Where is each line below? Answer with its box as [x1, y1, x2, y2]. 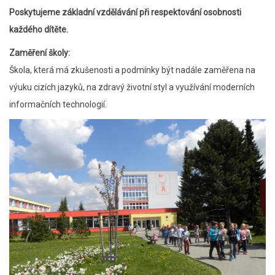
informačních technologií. [9, 99, 107, 109]
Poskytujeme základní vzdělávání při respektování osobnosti [9, 7, 241, 17]
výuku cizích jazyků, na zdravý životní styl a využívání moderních [9, 82, 255, 92]
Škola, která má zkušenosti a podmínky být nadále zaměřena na [9, 65, 255, 75]
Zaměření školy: [9, 48, 70, 58]
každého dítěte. [9, 25, 68, 34]
